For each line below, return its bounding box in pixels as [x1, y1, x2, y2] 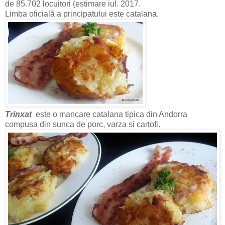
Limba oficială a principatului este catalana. [5, 10, 159, 19]
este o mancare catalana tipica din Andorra [36, 110, 187, 119]
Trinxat [5, 110, 36, 119]
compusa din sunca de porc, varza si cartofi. [5, 120, 160, 129]
